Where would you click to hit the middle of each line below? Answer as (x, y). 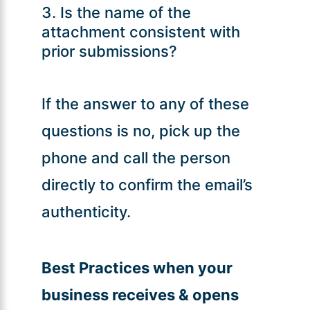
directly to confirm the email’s (147, 184)
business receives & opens (140, 294)
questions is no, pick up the (140, 130)
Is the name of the (125, 12)
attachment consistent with (140, 31)
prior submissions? (109, 51)
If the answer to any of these (145, 103)
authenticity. (86, 211)
